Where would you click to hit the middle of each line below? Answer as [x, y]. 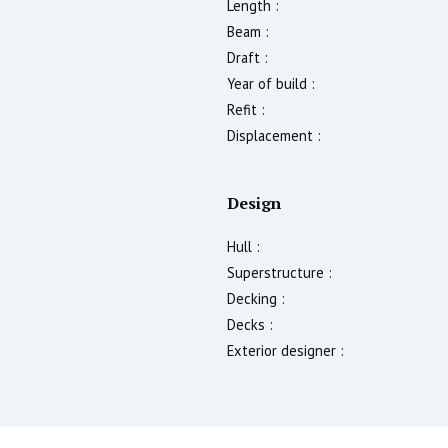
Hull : [243, 246]
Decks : [250, 324]
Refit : [246, 109]
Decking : [256, 298]
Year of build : [271, 83]
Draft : [247, 57]
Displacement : [274, 135]
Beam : [248, 31]
